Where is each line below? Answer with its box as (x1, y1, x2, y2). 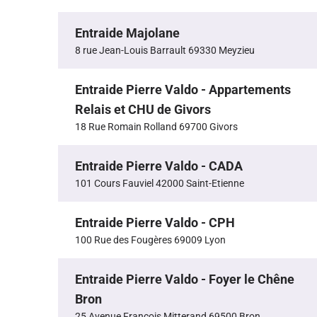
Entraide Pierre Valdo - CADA (75, 158, 243, 174)
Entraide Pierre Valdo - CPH (75, 215, 235, 231)
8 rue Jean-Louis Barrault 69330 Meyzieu (75, 45, 255, 57)
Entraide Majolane (75, 25, 180, 41)
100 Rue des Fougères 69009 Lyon (75, 234, 226, 246)
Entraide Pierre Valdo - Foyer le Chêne (75, 272, 294, 287)
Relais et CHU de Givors (75, 102, 211, 117)
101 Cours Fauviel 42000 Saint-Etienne (75, 178, 244, 190)
